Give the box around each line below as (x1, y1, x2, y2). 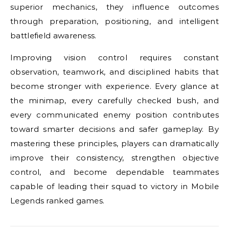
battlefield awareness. (10, 31, 97, 40)
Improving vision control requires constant (10, 53, 219, 62)
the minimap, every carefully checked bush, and (10, 96, 219, 105)
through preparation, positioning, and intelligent (10, 16, 219, 26)
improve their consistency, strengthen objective (10, 153, 219, 163)
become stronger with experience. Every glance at (10, 81, 219, 91)
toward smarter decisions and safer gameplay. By (10, 124, 219, 134)
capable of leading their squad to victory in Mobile (10, 181, 219, 191)
